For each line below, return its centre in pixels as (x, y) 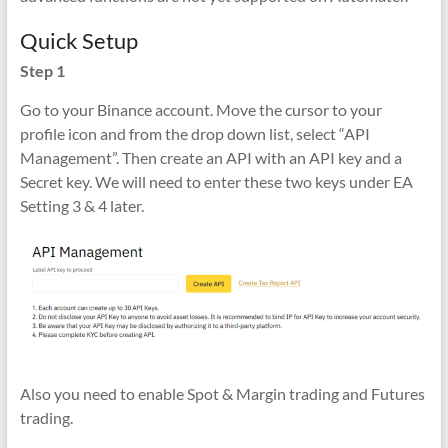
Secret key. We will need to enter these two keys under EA (216, 181)
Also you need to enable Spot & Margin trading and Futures (222, 394)
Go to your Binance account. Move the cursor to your (200, 109)
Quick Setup (78, 40)
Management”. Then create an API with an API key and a (210, 157)
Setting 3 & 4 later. (81, 205)
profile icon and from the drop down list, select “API (194, 133)
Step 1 (42, 70)
